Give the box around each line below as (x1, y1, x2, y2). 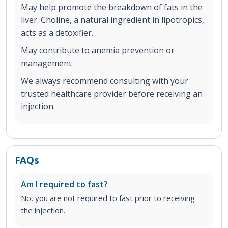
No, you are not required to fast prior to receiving (21, 193, 195, 204)
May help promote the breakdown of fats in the (21, 2, 203, 13)
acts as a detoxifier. (21, 27, 93, 39)
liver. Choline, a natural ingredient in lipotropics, (21, 14, 204, 26)
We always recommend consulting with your (21, 75, 188, 87)
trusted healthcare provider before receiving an (21, 88, 203, 100)
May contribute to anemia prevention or (21, 45, 175, 56)
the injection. (21, 205, 65, 216)
